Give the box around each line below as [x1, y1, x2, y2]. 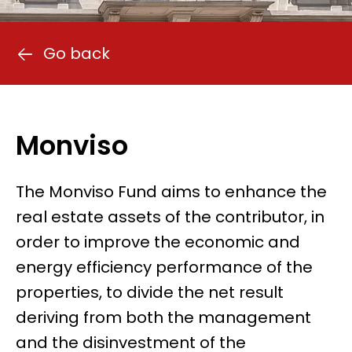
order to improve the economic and [16, 230, 300, 253]
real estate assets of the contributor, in [16, 205, 324, 228]
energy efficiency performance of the [16, 255, 313, 278]
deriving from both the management [16, 306, 311, 328]
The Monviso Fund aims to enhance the [16, 180, 327, 203]
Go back [43, 42, 110, 65]
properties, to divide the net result [16, 280, 284, 303]
